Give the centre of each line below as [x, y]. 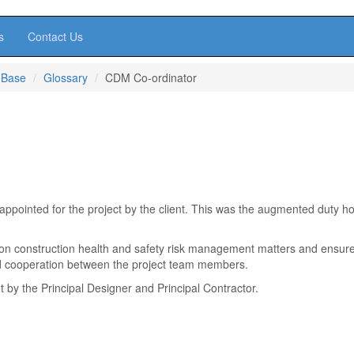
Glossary [66, 77]
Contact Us [55, 36]
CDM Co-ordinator [151, 77]
